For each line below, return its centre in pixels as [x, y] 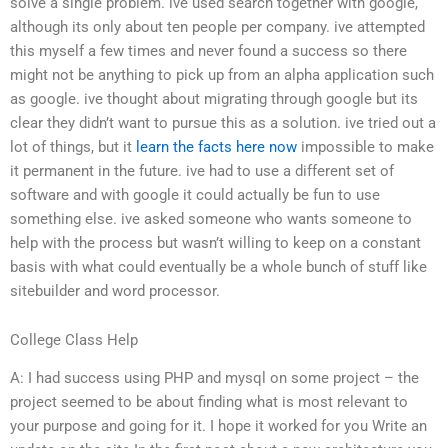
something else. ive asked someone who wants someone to [211, 218]
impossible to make [365, 146]
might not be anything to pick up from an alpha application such [222, 74]
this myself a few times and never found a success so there [208, 50]
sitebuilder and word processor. [115, 290]
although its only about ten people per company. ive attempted [217, 26]
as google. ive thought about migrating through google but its [214, 98]
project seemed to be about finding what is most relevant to [209, 402]
